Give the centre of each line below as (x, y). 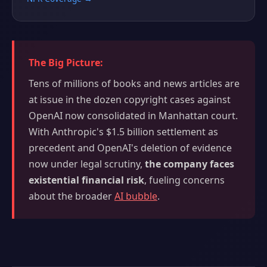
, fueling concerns (184, 180)
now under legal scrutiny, (87, 164)
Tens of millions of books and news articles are (134, 84)
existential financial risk (86, 180)
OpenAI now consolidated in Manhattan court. (133, 116)
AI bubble (136, 196)
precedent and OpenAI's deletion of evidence (130, 148)
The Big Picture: (66, 63)
